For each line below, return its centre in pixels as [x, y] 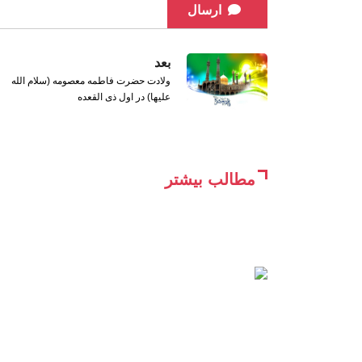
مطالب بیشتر [210, 180]
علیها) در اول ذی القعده [124, 97]
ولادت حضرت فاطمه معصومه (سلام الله [91, 81]
